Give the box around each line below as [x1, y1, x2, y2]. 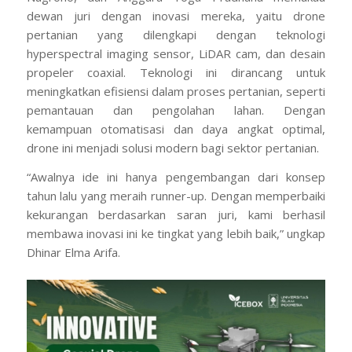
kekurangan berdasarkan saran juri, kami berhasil [26, 206, 326, 222]
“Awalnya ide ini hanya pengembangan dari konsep [26, 168, 326, 185]
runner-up [151, 187, 205, 203]
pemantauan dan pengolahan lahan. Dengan [26, 102, 326, 119]
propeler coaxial [26, 64, 124, 81]
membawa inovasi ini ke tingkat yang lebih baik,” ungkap [26, 225, 326, 241]
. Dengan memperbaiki [204, 187, 326, 203]
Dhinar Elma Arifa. [26, 244, 120, 260]
